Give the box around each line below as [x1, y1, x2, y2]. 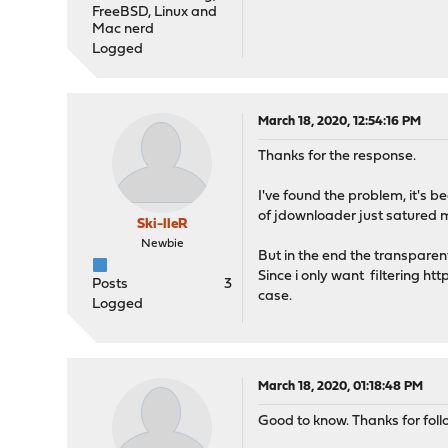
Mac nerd [92, 22, 155, 37]
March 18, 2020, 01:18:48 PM [258, 380, 424, 393]
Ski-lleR [136, 217, 188, 232]
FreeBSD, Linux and [92, 5, 218, 20]
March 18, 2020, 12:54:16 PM [258, 115, 422, 128]
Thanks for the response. [258, 149, 417, 164]
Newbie [140, 238, 184, 250]
